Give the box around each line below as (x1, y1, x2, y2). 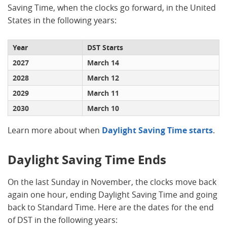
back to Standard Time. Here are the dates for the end (8, 201, 214, 213)
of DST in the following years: (8, 214, 118, 225)
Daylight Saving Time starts (102, 124, 213, 136)
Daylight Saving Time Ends (8, 150, 166, 168)
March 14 (87, 57, 119, 67)
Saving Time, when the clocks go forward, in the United (8, 2, 216, 13)
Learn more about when (8, 124, 102, 136)
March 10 (87, 103, 119, 113)
